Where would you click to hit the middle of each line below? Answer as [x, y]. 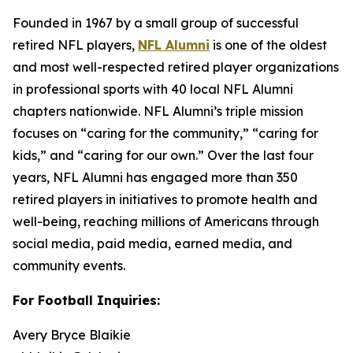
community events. [69, 266]
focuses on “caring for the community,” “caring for [165, 133]
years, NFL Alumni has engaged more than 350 [155, 177]
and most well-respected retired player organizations [176, 67]
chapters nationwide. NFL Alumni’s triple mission [158, 111]
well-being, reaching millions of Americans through [166, 221]
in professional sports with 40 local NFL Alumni [153, 89]
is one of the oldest [268, 45]
